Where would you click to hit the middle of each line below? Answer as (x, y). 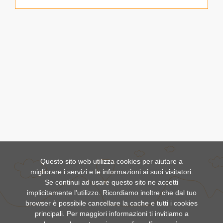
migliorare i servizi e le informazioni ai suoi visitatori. (111, 172)
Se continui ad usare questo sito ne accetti (111, 182)
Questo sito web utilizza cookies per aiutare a (111, 161)
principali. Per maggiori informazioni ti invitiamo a (111, 214)
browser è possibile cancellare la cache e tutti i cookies (111, 203)
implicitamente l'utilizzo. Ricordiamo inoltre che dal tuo (111, 193)
